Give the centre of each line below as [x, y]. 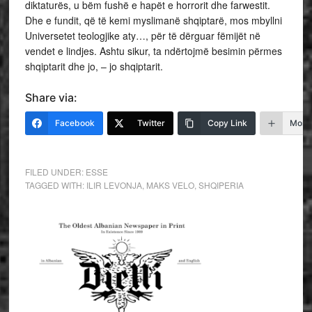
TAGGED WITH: [55, 185]
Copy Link [227, 123]
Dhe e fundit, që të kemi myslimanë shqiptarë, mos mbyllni [153, 20]
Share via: [51, 97]
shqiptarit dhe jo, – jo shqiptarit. [94, 66]
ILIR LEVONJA [114, 185]
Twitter [151, 123]
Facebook [75, 123]
